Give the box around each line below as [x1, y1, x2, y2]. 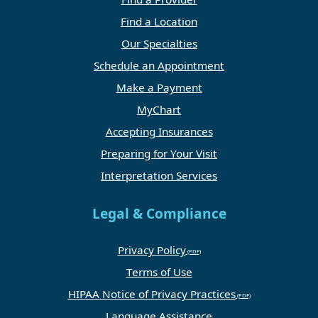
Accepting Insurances [105, 124, 213, 139]
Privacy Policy [117, 243, 186, 258]
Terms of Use [126, 265, 192, 280]
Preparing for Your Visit [101, 146, 217, 161]
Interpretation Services [101, 168, 217, 183]
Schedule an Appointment [94, 58, 224, 73]
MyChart [137, 102, 181, 117]
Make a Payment [116, 80, 202, 95]
